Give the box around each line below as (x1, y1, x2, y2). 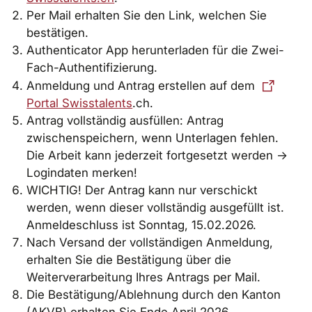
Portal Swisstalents (26, 95, 133, 110)
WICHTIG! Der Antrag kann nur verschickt (26, 182, 258, 197)
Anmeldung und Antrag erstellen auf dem (26, 78, 259, 93)
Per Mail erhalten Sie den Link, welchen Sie (26, 8, 267, 23)
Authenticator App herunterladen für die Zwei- (26, 43, 285, 58)
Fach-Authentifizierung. (26, 61, 158, 75)
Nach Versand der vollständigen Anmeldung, (26, 235, 274, 249)
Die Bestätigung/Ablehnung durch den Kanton (26, 287, 281, 302)
